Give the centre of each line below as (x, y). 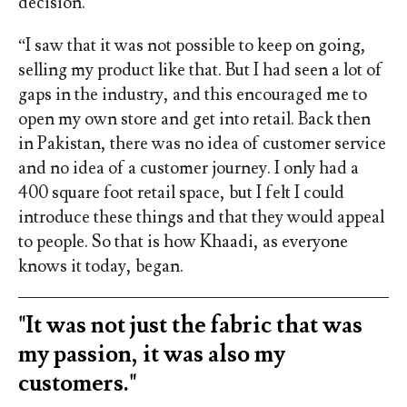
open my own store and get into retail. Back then (194, 119)
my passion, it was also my (151, 355)
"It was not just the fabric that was (190, 326)
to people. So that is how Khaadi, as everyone (183, 242)
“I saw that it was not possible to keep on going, (192, 46)
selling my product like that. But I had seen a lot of (200, 70)
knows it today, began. (102, 267)
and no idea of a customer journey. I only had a (188, 169)
